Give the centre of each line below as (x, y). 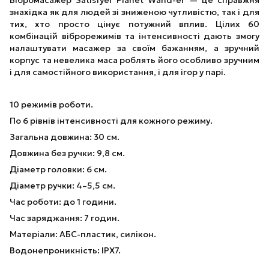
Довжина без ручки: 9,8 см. (67, 153)
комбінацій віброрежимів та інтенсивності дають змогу (134, 36)
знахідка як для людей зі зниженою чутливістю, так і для (134, 12)
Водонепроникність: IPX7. (65, 250)
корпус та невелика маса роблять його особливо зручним (134, 60)
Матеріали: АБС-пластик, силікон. (83, 234)
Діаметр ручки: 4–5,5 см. (62, 185)
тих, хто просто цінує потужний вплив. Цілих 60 (134, 24)
